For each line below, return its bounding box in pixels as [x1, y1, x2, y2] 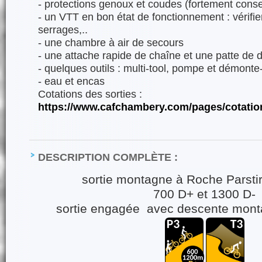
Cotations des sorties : [38, 88, 142, 100]
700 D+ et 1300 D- [153, 187, 256, 201]
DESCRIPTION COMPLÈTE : [38, 151, 178, 163]
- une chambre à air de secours [38, 36, 184, 49]
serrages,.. [38, 23, 88, 36]
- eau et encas [38, 75, 105, 87]
